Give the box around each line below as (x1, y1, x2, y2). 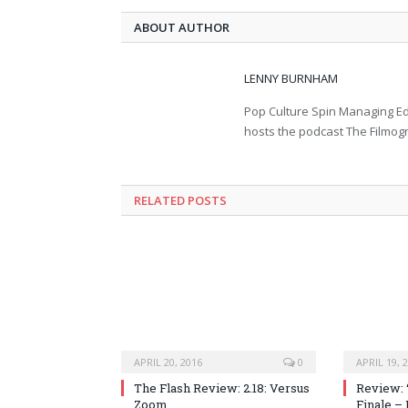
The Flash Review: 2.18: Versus (134, 380, 310, 397)
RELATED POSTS (134, 192, 227, 209)
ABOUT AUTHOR (134, 19, 229, 36)
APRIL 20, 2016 (134, 355, 202, 370)
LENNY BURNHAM (244, 70, 338, 87)
